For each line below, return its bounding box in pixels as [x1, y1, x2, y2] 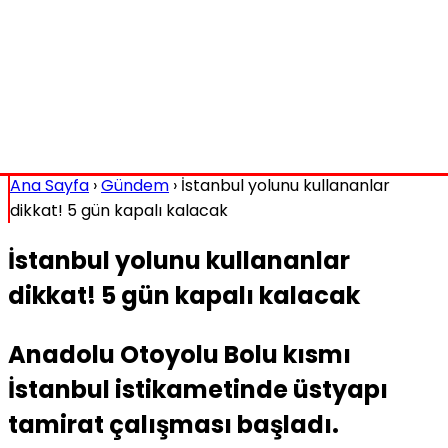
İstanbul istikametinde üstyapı [8, 372, 388, 406]
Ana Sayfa [10, 174, 89, 197]
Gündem [101, 174, 169, 197]
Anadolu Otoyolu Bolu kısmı [8, 337, 351, 371]
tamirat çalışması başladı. [8, 407, 339, 441]
